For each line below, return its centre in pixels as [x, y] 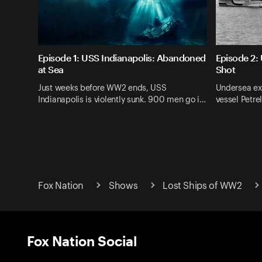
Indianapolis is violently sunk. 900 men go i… [122, 100]
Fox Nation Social [82, 240]
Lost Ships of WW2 [202, 186]
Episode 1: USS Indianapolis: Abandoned [122, 58]
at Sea [51, 70]
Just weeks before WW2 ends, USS [102, 88]
